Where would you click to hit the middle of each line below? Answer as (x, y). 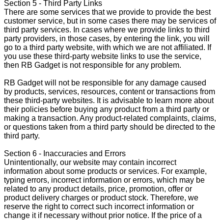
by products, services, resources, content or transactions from (110, 91)
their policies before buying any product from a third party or (107, 109)
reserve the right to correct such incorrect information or (99, 206)
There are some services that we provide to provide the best (107, 12)
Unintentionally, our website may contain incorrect (90, 162)
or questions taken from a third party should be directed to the (110, 127)
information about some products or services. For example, (105, 171)
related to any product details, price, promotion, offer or (98, 189)
